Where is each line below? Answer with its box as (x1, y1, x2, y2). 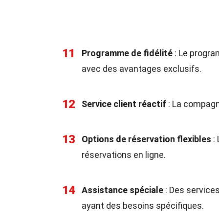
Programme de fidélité (82, 48, 173, 58)
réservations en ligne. (82, 150, 166, 160)
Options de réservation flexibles (82, 134, 211, 144)
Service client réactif (82, 99, 166, 109)
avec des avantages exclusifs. (82, 64, 201, 74)
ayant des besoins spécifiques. (82, 200, 204, 211)
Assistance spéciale (82, 185, 163, 195)
